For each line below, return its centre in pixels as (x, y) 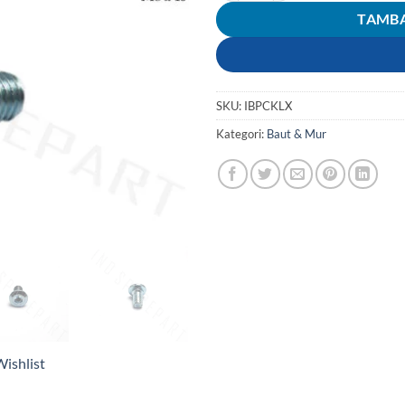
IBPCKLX (268, 106)
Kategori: (241, 134)
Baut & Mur (297, 134)
